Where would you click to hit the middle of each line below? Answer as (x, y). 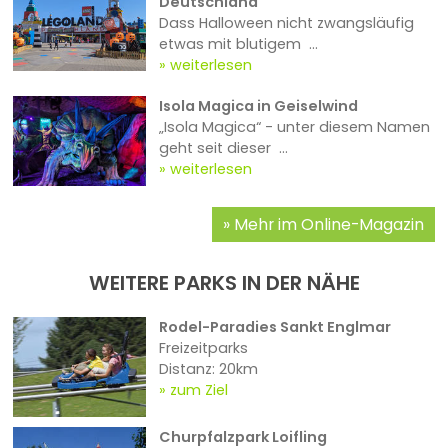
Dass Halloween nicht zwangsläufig (286, 23)
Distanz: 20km (208, 369)
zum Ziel (198, 390)
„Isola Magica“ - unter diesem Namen (294, 127)
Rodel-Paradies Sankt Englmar (274, 327)
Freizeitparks (203, 348)
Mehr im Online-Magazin (328, 224)
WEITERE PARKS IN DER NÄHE (224, 283)
